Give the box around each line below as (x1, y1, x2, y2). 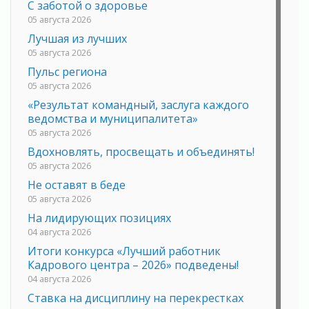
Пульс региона (28, 64, 107, 80)
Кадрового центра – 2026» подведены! (28, 257, 239, 273)
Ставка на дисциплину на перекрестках (28, 290, 243, 306)
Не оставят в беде (28, 177, 126, 193)
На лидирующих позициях (28, 210, 171, 226)
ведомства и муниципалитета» (28, 111, 198, 127)
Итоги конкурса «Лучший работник (28, 243, 221, 259)
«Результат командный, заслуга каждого (28, 97, 249, 113)
